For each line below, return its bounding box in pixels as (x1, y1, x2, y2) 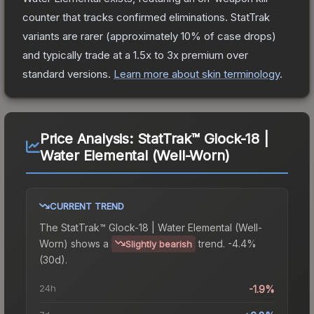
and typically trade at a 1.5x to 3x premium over (22, 48, 248, 62)
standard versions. (22, 67, 114, 81)
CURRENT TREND (50, 200, 124, 212)
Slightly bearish (125, 238, 192, 250)
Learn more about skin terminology (114, 67, 280, 81)
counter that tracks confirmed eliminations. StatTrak (22, 10, 270, 24)
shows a (68, 237, 109, 250)
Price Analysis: (39, 130, 137, 147)
